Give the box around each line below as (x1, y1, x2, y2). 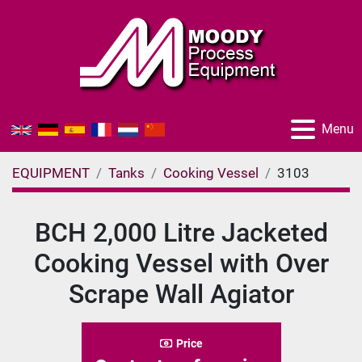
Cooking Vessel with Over (33, 248, 329, 279)
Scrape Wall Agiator (68, 279, 294, 309)
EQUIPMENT (12, 165, 90, 181)
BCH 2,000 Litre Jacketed (34, 217, 328, 248)
